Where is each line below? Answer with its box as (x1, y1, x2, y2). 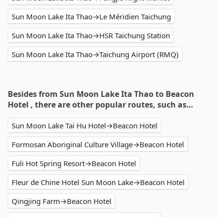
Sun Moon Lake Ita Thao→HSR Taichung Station (12, 31, 170, 41)
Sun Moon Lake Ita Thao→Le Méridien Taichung (12, 12, 171, 22)
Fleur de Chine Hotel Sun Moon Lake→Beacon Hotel (12, 177, 185, 187)
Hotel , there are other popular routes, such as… (8, 99, 193, 110)
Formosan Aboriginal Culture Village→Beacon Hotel (12, 139, 184, 150)
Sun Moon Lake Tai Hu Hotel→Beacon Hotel (12, 121, 157, 131)
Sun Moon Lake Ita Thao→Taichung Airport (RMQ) (12, 49, 179, 60)
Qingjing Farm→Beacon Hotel (12, 196, 111, 206)
